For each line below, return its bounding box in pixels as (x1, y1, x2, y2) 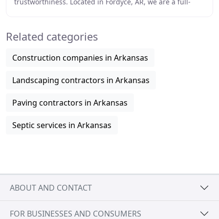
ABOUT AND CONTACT (10, 182, 92, 193)
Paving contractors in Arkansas (12, 97, 128, 108)
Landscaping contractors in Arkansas (12, 75, 150, 86)
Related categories (6, 29, 98, 44)
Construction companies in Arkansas (12, 52, 148, 63)
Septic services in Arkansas (12, 120, 111, 131)
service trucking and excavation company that (14, 7, 165, 17)
